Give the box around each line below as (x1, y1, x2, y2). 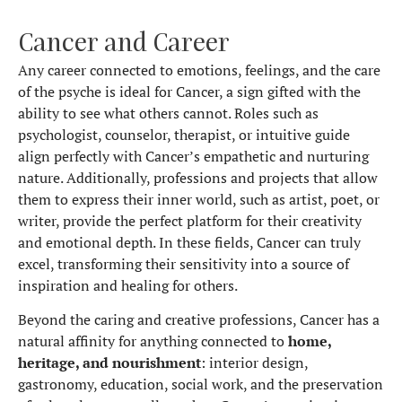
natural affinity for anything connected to (18, 331, 288, 352)
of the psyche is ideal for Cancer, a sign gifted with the (18, 81, 361, 101)
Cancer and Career (18, 25, 230, 57)
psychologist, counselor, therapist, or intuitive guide (18, 124, 350, 144)
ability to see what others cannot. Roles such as (18, 102, 319, 123)
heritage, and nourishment (18, 353, 201, 373)
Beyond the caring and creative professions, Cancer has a (18, 310, 380, 330)
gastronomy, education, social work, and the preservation (18, 374, 383, 395)
